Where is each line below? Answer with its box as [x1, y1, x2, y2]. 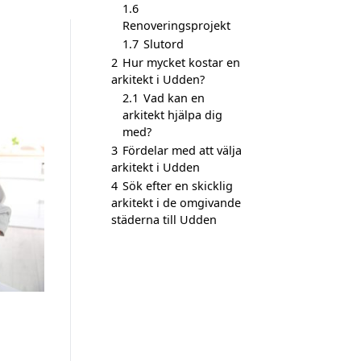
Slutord [143, 36, 184, 52]
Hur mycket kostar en [122, 55, 240, 70]
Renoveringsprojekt [122, 18, 230, 33]
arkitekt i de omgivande [111, 195, 241, 210]
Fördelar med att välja [122, 143, 242, 158]
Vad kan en [143, 90, 205, 106]
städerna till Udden [111, 212, 217, 227]
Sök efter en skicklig [122, 178, 233, 193]
